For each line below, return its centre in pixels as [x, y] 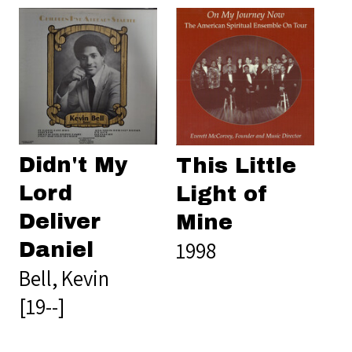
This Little [236, 166]
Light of [222, 194]
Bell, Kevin [64, 279]
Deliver [60, 222]
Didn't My [73, 165]
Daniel [56, 250]
